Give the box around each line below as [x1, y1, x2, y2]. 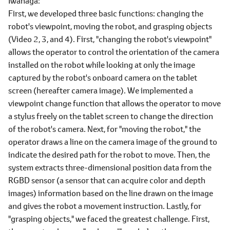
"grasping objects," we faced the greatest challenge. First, [8, 213, 209, 224]
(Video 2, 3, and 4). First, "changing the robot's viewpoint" [8, 33, 212, 44]
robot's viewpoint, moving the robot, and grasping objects [8, 21, 212, 31]
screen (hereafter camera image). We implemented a [8, 85, 193, 95]
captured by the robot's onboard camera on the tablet [8, 72, 197, 83]
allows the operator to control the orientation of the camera [8, 46, 219, 57]
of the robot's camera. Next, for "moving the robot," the [8, 123, 201, 134]
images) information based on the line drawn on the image [8, 187, 213, 198]
